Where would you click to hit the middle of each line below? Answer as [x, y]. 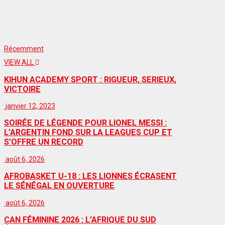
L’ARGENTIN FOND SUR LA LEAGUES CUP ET [88, 133]
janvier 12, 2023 [30, 106]
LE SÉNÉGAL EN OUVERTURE [59, 186]
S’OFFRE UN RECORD [44, 142]
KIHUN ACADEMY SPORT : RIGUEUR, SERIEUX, [90, 79]
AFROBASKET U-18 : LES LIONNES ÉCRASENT [90, 176]
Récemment [24, 48]
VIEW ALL [20, 63]
